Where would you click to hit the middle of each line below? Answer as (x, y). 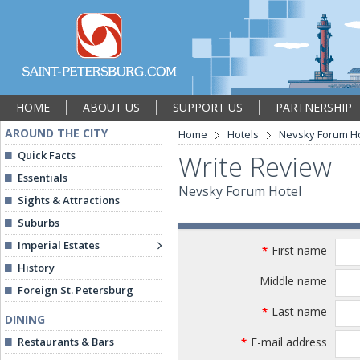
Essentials (43, 178)
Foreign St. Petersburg (76, 290)
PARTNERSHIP (314, 107)
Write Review (255, 167)
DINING (25, 319)
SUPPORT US (208, 107)
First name (299, 250)
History (36, 268)
